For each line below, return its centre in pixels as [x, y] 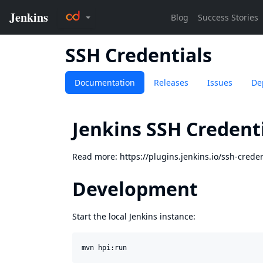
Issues [220, 82]
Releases [171, 82]
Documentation [105, 82]
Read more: [96, 156]
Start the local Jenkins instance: [134, 216]
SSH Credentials [139, 55]
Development [135, 189]
